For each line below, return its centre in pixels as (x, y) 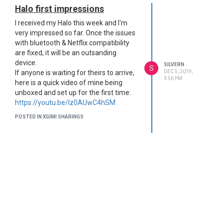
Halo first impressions (59, 9)
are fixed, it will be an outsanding (66, 53)
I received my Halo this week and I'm (71, 23)
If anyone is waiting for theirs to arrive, (75, 73)
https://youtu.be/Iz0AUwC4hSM (65, 103)
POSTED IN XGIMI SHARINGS (49, 117)
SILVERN (174, 64)
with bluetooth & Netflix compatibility (72, 43)
